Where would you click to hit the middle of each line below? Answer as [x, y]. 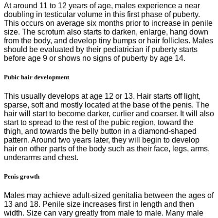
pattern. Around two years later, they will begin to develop [102, 140]
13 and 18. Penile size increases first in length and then [99, 204]
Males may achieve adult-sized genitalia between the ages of [109, 196]
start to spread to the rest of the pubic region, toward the [99, 122]
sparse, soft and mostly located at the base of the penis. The [107, 105]
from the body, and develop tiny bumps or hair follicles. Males [109, 40]
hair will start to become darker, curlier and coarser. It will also [109, 113]
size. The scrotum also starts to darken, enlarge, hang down [106, 32]
